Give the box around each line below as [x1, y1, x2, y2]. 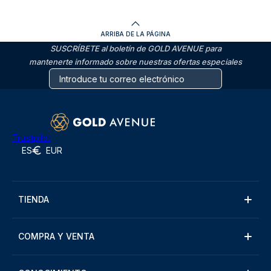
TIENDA [18, 194, 49, 204]
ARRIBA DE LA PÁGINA [100, 30, 171, 38]
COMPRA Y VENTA [18, 231, 94, 241]
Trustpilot [12, 132, 51, 143]
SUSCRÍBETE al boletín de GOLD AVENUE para [50, 44, 221, 53]
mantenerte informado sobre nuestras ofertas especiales [29, 57, 242, 67]
